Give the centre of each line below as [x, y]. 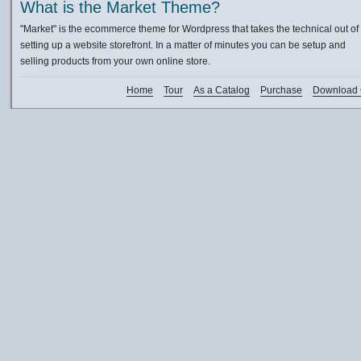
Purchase [281, 90]
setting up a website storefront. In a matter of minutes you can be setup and [183, 45]
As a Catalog [222, 90]
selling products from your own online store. [115, 61]
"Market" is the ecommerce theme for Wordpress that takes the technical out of [189, 29]
